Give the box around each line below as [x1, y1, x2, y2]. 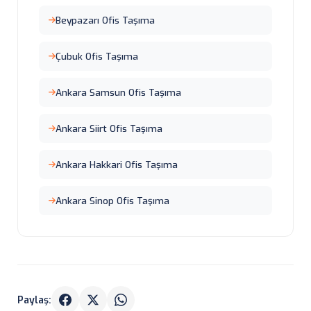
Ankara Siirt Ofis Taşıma [56, 122, 162, 135]
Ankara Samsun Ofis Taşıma [56, 86, 181, 99]
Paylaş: [17, 293, 51, 307]
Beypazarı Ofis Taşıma [56, 14, 155, 26]
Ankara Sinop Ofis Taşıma [56, 194, 169, 207]
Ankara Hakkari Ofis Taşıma [56, 158, 178, 171]
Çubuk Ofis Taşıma [56, 50, 138, 62]
